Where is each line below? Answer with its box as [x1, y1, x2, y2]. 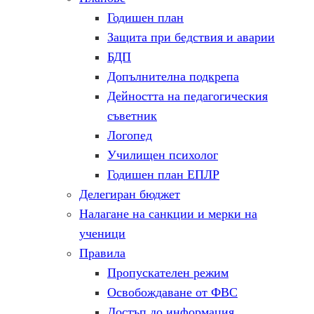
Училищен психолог [107, 148, 218, 162]
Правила [79, 246, 125, 260]
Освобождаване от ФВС [107, 285, 238, 299]
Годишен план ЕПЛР [107, 168, 219, 182]
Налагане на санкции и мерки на [79, 207, 257, 221]
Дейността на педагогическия [107, 89, 268, 103]
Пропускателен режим [107, 266, 228, 280]
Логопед [107, 128, 152, 142]
